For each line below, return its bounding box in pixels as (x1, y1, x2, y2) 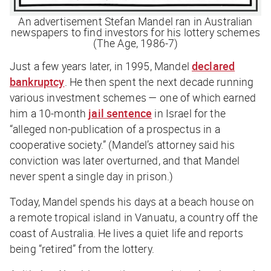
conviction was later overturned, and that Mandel (10, 153, 240, 168)
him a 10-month (10, 106, 89, 121)
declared (192, 59, 235, 74)
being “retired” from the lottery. (10, 241, 154, 256)
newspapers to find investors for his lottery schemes (11, 25, 260, 40)
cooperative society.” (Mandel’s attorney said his (10, 137, 235, 152)
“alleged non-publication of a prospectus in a (10, 122, 220, 137)
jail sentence (88, 106, 152, 121)
